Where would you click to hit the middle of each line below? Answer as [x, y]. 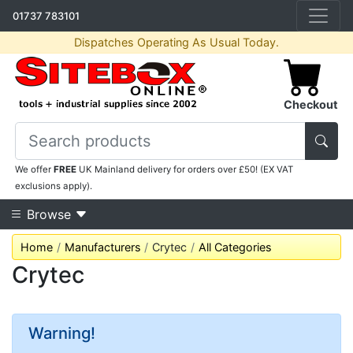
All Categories [235, 247]
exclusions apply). [54, 186]
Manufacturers [102, 247]
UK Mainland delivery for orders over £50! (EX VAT [185, 169]
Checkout [310, 104]
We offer [35, 169]
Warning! [62, 333]
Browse [49, 214]
